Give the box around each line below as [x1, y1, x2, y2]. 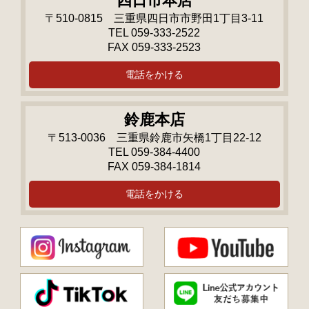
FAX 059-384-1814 [108, 161, 201, 173]
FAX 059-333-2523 [108, 41, 201, 54]
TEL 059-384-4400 [108, 146, 201, 159]
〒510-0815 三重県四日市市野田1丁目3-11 [45, 12, 264, 25]
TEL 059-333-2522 [108, 27, 201, 39]
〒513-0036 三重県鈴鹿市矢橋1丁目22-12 [47, 132, 261, 144]
